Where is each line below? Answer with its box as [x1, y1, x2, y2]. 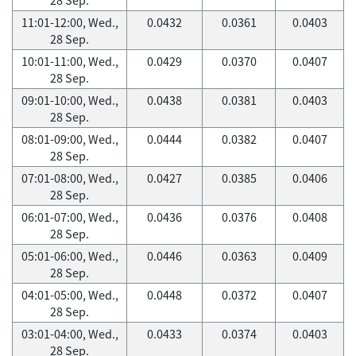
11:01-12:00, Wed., [21, 14, 118, 31]
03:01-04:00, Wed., [21, 325, 118, 342]
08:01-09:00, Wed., [21, 130, 118, 148]
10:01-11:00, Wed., [21, 52, 118, 70]
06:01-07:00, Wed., [21, 208, 118, 226]
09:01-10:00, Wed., [21, 91, 118, 109]
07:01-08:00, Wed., [21, 169, 118, 187]
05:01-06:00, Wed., [21, 247, 118, 265]
